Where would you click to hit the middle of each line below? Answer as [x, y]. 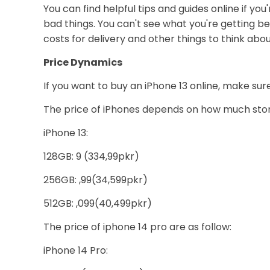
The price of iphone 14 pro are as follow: [137, 227]
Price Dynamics [83, 62]
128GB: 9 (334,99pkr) [91, 156]
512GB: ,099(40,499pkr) [98, 203]
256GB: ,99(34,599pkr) [96, 180]
